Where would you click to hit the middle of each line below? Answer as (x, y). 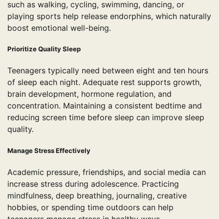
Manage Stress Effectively (49, 150)
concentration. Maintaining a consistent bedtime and (105, 106)
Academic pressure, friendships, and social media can (107, 172)
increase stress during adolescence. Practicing (93, 184)
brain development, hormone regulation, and (89, 94)
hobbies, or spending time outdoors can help (90, 207)
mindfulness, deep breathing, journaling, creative (97, 195)
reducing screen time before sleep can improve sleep (106, 118)
